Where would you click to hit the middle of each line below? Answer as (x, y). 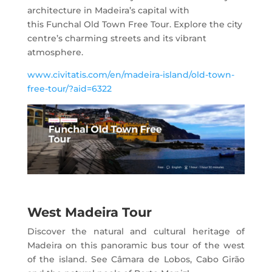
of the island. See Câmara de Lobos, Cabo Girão (136, 259)
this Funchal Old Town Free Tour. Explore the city (134, 25)
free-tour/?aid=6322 (69, 89)
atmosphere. (55, 53)
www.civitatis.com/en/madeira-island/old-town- (131, 75)
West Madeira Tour (89, 212)
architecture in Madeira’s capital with (108, 11)
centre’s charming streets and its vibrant (117, 39)
